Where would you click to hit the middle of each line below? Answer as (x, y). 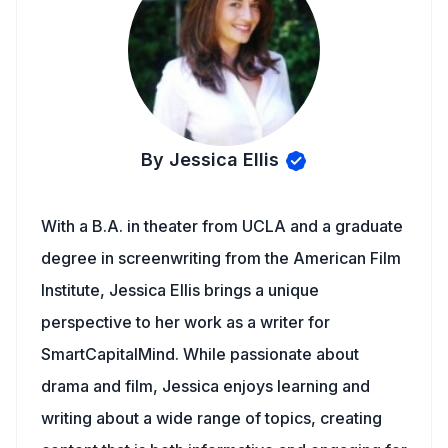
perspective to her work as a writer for (185, 322)
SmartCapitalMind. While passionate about (200, 354)
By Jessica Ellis (209, 159)
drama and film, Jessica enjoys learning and (205, 386)
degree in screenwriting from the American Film (221, 258)
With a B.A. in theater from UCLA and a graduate (222, 226)
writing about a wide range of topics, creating (211, 418)
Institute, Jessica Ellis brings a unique (180, 290)
